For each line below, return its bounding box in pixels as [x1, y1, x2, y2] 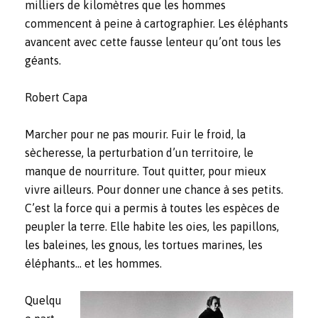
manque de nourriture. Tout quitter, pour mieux [25, 165, 266, 178]
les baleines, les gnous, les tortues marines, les [25, 238, 263, 252]
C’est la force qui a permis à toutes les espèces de [25, 202, 280, 215]
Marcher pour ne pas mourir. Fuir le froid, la [25, 128, 246, 141]
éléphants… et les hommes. [25, 257, 162, 270]
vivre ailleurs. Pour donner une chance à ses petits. [25, 183, 283, 197]
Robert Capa [25, 91, 87, 104]
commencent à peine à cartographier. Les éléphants [25, 17, 288, 31]
